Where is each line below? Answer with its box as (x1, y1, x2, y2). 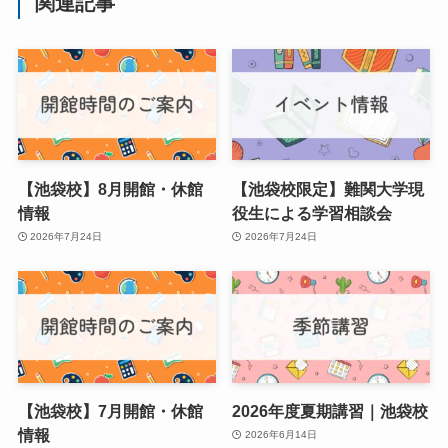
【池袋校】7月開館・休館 (17, 401, 203, 420)
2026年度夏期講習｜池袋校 (232, 401, 429, 420)
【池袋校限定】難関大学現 (232, 179, 425, 198)
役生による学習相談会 (232, 203, 393, 222)
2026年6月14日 (244, 429, 317, 441)
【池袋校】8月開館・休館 (17, 179, 203, 198)
